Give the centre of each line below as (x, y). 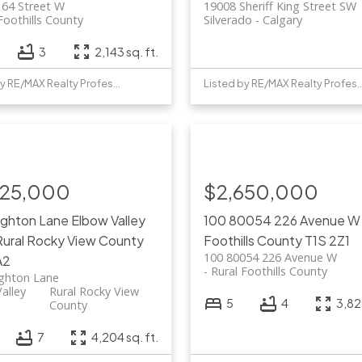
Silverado (227, 20)
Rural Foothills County (269, 271)
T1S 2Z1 (327, 241)
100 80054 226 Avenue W (270, 258)
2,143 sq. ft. (126, 51)
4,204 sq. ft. (124, 337)
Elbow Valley (109, 221)
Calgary (282, 20)
